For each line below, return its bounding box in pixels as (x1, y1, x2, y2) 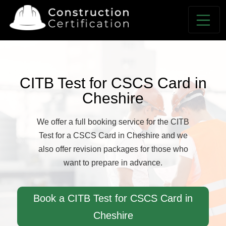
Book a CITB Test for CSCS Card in (33, 193, 193, 204)
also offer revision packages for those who (38, 145, 188, 153)
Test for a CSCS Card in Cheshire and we (38, 131, 188, 140)
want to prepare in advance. (64, 158, 162, 167)
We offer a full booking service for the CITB (37, 118, 189, 126)
